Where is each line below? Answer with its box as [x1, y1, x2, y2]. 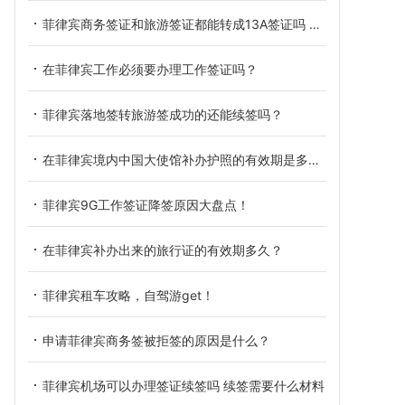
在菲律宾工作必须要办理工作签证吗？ [42, 61, 258, 77]
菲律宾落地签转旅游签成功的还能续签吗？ [42, 107, 283, 122]
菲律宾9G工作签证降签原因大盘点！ [42, 197, 250, 212]
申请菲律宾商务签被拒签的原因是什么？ [42, 333, 270, 348]
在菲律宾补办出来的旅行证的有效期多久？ [42, 242, 283, 258]
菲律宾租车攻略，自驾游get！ [42, 287, 214, 303]
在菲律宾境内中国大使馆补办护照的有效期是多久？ [42, 152, 308, 167]
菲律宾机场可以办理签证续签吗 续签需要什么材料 [42, 378, 325, 393]
